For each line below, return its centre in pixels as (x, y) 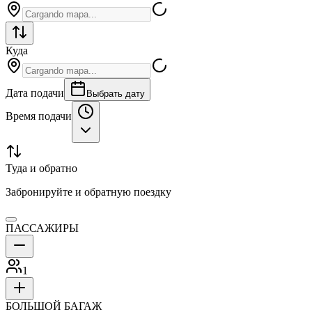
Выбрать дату (116, 94)
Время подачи (39, 116)
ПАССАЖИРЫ (42, 228)
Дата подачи (35, 93)
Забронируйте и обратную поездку (88, 192)
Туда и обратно (41, 169)
